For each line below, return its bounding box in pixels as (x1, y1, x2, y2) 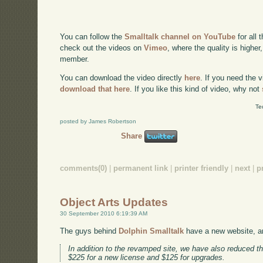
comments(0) (60, 163, 107, 173)
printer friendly (174, 163, 229, 173)
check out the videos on (60, 43, 144, 53)
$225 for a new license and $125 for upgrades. (68, 252, 225, 262)
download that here (60, 84, 130, 93)
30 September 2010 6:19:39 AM (60, 210, 148, 217)
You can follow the (60, 32, 125, 42)
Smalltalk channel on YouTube (124, 32, 236, 42)
